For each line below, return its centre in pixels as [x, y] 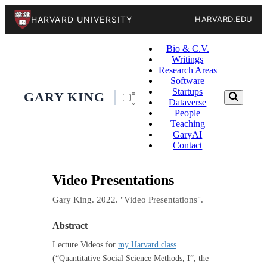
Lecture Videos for [85, 244]
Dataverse [188, 102]
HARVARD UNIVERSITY [82, 19]
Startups [188, 91]
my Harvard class [147, 244]
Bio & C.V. [187, 49]
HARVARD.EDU [224, 19]
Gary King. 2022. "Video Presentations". [128, 199]
